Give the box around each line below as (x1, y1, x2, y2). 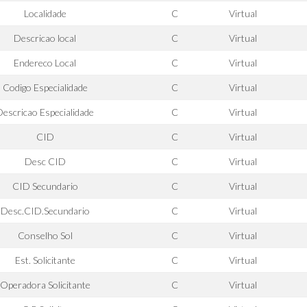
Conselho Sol (17, 230, 73, 241)
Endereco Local (14, 57, 76, 69)
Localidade (23, 8, 66, 19)
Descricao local (14, 32, 76, 44)
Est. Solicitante (14, 254, 75, 266)
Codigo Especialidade (2, 82, 88, 93)
